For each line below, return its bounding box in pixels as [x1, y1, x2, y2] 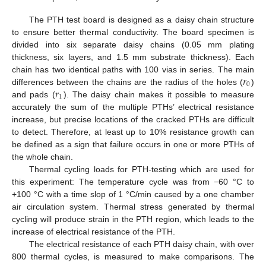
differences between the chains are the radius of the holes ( [12, 77, 243, 87]
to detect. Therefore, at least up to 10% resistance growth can [12, 126, 254, 137]
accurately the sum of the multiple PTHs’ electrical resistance [12, 102, 254, 112]
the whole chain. [12, 151, 73, 161]
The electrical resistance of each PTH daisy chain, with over [28, 239, 254, 249]
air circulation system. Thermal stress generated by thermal [12, 201, 254, 211]
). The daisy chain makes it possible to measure [63, 89, 255, 99]
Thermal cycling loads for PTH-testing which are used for [28, 164, 254, 174]
